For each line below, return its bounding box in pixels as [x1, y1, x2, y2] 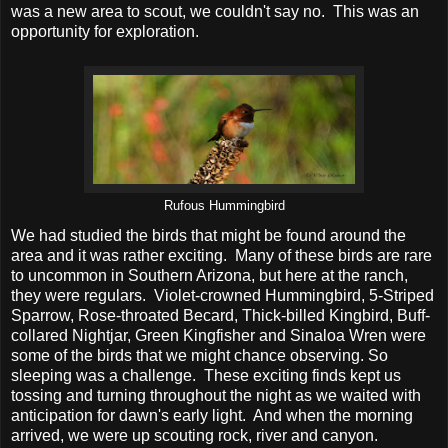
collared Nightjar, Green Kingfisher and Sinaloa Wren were [11, 326, 426, 344]
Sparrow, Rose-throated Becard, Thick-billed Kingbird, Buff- [11, 306, 430, 324]
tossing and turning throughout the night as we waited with [11, 386, 421, 404]
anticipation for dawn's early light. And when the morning [11, 406, 413, 424]
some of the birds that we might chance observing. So [11, 346, 388, 364]
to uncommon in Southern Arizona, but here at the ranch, [11, 266, 408, 284]
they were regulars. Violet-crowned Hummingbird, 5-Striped [11, 286, 434, 304]
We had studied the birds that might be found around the [11, 226, 406, 244]
